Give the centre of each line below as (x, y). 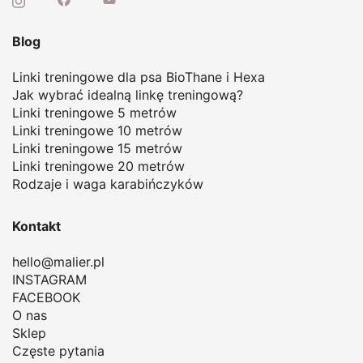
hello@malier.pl (58, 261)
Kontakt (36, 226)
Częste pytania (58, 350)
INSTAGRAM (49, 279)
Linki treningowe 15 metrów (97, 148)
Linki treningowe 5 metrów (94, 112)
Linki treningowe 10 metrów (97, 130)
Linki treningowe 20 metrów (98, 166)
